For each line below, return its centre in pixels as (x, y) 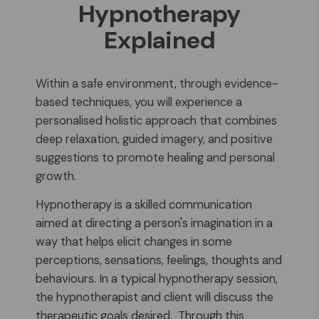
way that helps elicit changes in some (134, 242)
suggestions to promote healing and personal (155, 158)
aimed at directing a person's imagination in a (154, 223)
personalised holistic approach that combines (156, 121)
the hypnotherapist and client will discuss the (155, 297)
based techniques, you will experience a (139, 102)
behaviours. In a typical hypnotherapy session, (157, 279)
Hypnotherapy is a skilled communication (144, 205)
